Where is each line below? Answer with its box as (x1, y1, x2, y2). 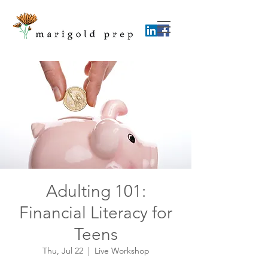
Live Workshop (94, 245, 150, 256)
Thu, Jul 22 (42, 245, 83, 256)
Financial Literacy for (19, 203, 172, 223)
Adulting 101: (45, 181, 146, 201)
